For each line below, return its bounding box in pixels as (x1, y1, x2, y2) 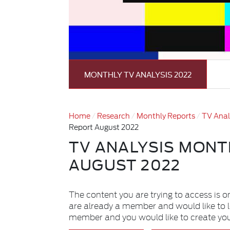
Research (97, 110, 130, 121)
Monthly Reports (137, 110, 196, 121)
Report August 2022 (69, 121, 139, 132)
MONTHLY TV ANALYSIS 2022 (84, 69, 191, 80)
